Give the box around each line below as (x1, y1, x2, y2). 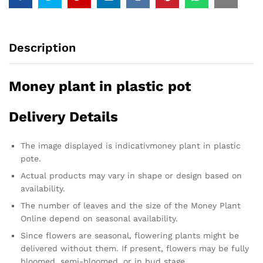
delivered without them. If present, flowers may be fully (21, 244, 249, 254)
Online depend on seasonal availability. (21, 214, 178, 224)
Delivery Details (9, 109, 118, 126)
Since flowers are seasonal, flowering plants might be (21, 231, 239, 241)
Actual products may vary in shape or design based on (21, 171, 242, 181)
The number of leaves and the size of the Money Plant (21, 201, 241, 211)
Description (9, 41, 76, 55)
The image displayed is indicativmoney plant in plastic (21, 141, 241, 151)
